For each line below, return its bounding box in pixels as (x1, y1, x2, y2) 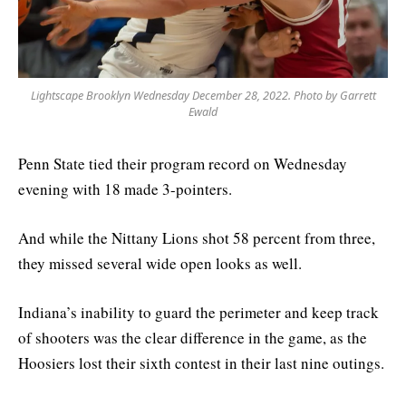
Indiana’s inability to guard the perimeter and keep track (18, 302, 379, 324)
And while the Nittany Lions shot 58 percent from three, (18, 227, 375, 249)
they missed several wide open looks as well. (18, 253, 302, 275)
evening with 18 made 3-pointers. (18, 178, 232, 199)
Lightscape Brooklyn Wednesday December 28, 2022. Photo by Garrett (30, 87, 376, 103)
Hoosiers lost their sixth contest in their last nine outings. (18, 353, 384, 374)
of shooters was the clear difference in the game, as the (18, 327, 367, 349)
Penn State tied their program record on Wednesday (18, 152, 347, 174)
